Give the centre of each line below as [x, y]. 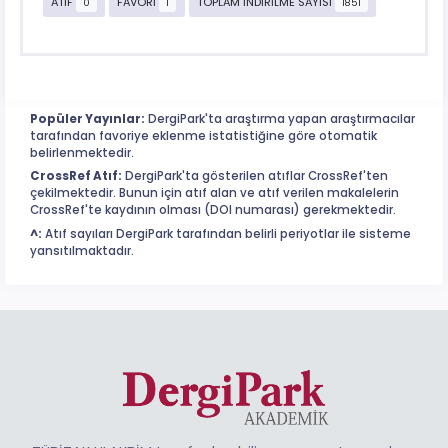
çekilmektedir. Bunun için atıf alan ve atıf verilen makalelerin [214, 193]
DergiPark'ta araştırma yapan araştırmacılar [280, 118]
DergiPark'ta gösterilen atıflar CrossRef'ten [255, 176]
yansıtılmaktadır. [82, 250]
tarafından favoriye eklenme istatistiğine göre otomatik [203, 135]
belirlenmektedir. [82, 152]
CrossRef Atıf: [76, 176]
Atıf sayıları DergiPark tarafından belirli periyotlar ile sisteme [226, 233]
